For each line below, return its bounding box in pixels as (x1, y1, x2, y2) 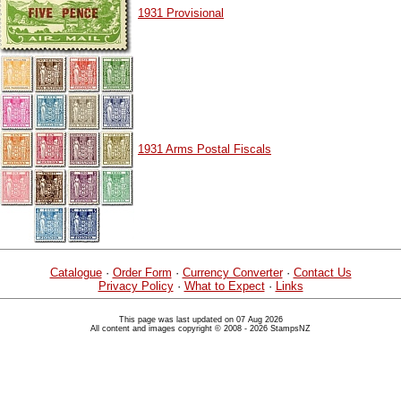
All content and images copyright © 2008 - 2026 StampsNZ (90, 323, 311, 333)
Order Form (112, 265, 172, 279)
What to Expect (183, 278, 265, 293)
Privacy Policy (98, 278, 174, 293)
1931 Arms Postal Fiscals (138, 141, 271, 156)
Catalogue (49, 265, 102, 279)
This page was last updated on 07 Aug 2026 (118, 314, 283, 324)
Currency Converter (182, 265, 283, 279)
